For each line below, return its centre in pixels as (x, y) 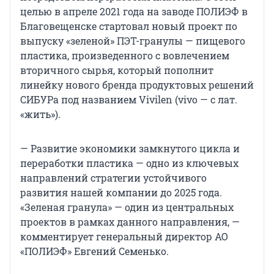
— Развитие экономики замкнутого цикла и (130, 148)
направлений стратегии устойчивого (113, 177)
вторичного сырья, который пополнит (117, 70)
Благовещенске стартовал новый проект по (129, 26)
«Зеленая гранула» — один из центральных (127, 207)
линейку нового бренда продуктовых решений (137, 84)
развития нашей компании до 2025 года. (121, 192)
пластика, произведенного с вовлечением (125, 55)
